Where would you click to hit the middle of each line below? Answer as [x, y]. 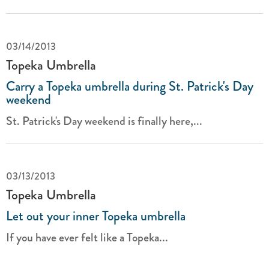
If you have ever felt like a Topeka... [87, 237]
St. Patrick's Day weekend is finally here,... [104, 121]
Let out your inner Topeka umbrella [96, 216]
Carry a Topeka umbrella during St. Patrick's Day [130, 86]
